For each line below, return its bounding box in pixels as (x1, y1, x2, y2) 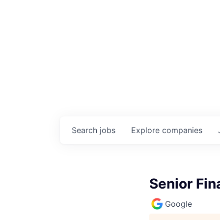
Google (165, 198, 192, 209)
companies (162, 125, 202, 135)
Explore (131, 125, 162, 135)
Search (72, 125, 100, 135)
